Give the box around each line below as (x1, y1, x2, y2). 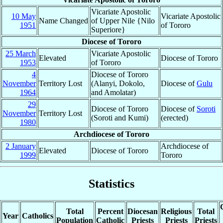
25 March (5, 49, 36, 58)
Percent (97, 207, 123, 216)
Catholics (21, 212, 53, 221)
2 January (5, 141, 36, 150)
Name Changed (39, 16, 88, 25)
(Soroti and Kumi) (91, 113, 148, 122)
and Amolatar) (91, 88, 136, 97)
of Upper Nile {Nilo (91, 16, 155, 25)
